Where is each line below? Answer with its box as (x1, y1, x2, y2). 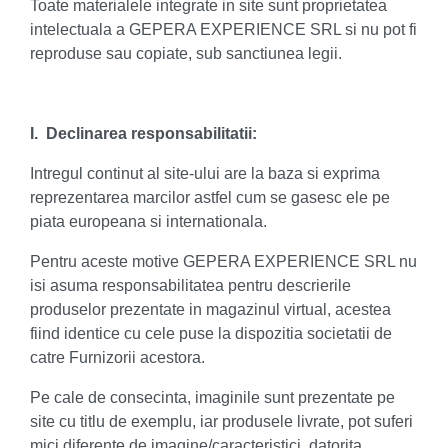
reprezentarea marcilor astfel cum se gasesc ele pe (30, 189, 390, 206)
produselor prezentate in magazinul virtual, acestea (30, 301, 391, 318)
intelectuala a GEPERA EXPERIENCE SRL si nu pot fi (30, 21, 417, 38)
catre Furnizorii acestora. (30, 349, 205, 366)
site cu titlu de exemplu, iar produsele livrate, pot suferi (30, 413, 413, 430)
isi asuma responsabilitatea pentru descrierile (30, 277, 351, 294)
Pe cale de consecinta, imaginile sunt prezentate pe (30, 389, 395, 406)
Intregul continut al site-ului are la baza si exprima (30, 165, 380, 182)
